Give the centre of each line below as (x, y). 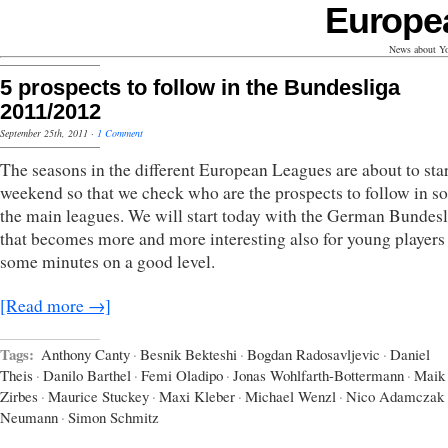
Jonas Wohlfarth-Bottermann (318, 374)
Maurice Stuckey (98, 395)
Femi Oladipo (182, 374)
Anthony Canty (85, 353)
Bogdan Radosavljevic (313, 353)
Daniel (410, 353)
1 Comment (120, 133)
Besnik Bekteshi (188, 353)
